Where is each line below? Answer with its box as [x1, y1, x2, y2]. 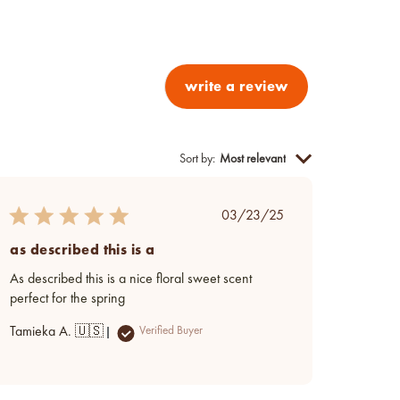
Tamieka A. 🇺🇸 [10, 324, 104, 339]
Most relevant [220, 153, 286, 166]
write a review [185, 77, 288, 96]
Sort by [179, 152, 212, 165]
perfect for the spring [10, 291, 126, 306]
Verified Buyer [139, 324, 204, 337]
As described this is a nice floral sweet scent [10, 271, 253, 287]
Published [251, 207, 304, 222]
